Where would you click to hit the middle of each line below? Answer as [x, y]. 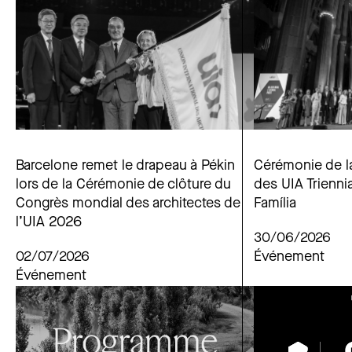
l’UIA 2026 [49, 222]
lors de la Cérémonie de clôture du [123, 185]
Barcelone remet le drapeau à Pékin [125, 166]
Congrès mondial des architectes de [128, 203]
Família [275, 203]
